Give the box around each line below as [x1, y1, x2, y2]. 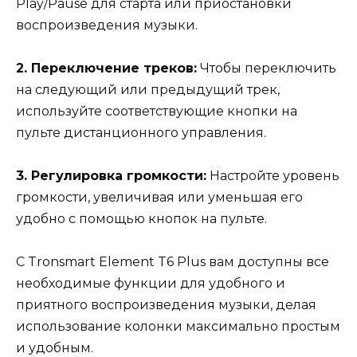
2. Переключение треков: [16, 61, 197, 76]
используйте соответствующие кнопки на [16, 104, 297, 120]
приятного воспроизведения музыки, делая [16, 297, 316, 313]
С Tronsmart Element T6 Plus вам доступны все [16, 254, 329, 270]
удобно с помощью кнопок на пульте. [16, 211, 267, 227]
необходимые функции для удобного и [16, 276, 285, 292]
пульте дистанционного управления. [16, 125, 266, 141]
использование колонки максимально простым [16, 319, 340, 335]
